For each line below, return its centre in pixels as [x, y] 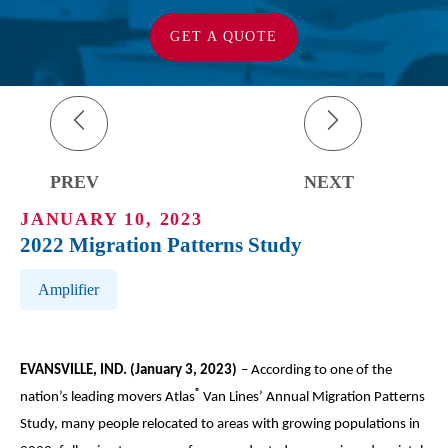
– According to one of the [316, 370]
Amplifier [68, 289]
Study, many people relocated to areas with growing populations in [220, 424]
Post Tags [54, 280]
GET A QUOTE [224, 37]
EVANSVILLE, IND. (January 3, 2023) [128, 370]
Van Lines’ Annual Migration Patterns [314, 397]
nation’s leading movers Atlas [107, 397]
